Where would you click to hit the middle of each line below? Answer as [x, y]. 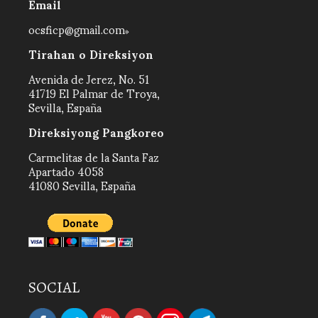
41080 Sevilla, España [82, 185]
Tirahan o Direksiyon [91, 54]
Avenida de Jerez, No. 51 [89, 78]
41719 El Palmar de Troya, [94, 93]
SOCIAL [54, 287]
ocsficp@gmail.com [77, 29]
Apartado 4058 [66, 171]
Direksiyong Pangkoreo [96, 132]
